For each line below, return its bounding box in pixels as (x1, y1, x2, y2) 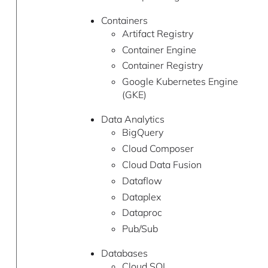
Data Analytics (100, 113, 165, 126)
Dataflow (121, 174, 162, 187)
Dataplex (121, 190, 161, 203)
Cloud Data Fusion (121, 158, 202, 170)
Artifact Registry (121, 27, 193, 39)
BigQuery (121, 126, 163, 139)
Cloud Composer (121, 142, 194, 155)
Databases (100, 247, 148, 260)
